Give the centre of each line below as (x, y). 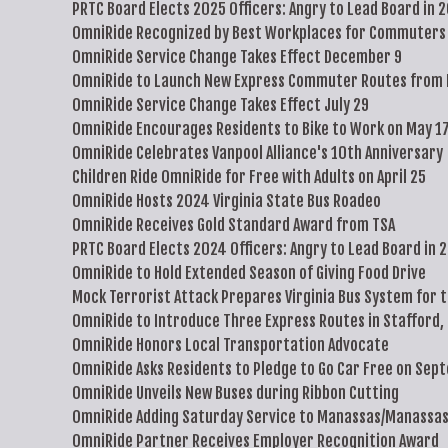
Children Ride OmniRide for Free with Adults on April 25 (249, 177)
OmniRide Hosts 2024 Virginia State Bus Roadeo (226, 201)
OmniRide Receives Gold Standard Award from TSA (233, 225)
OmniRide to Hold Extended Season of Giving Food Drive (249, 273)
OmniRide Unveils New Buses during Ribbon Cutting (235, 393)
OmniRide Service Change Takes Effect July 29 (220, 105)
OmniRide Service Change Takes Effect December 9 (237, 57)
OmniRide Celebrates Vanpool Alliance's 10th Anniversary (259, 153)
